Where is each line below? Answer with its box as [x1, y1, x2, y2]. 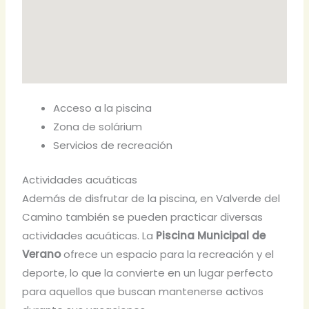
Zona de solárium [53, 119, 143, 134]
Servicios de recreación [53, 138, 173, 153]
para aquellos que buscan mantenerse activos [22, 283, 264, 299]
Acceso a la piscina [53, 101, 152, 116]
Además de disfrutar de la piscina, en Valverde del [22, 190, 281, 206]
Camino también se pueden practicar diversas [22, 209, 263, 224]
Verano [22, 246, 61, 261]
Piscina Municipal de [156, 228, 266, 243]
